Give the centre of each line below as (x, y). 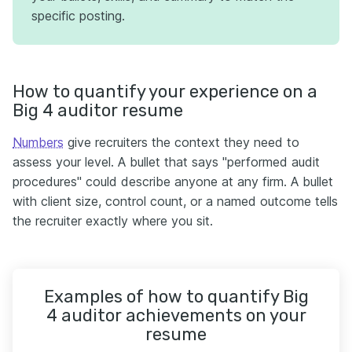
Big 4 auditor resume (98, 110)
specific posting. (78, 15)
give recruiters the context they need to (181, 142)
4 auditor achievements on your (176, 315)
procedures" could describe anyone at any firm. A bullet (173, 181)
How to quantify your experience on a (165, 91)
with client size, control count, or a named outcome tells (175, 201)
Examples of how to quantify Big (176, 296)
